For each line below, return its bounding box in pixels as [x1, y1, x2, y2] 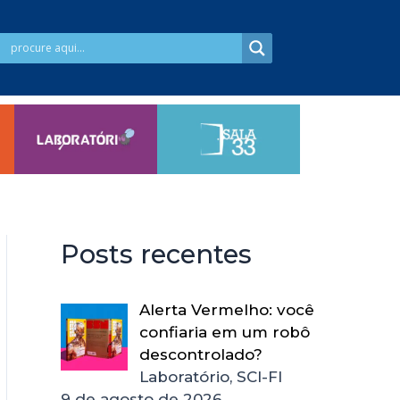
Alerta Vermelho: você [138, 301, 314, 320]
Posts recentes [61, 238, 252, 271]
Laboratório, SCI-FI [138, 368, 282, 387]
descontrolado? [138, 346, 262, 364]
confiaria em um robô [138, 323, 310, 342]
